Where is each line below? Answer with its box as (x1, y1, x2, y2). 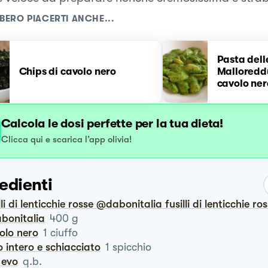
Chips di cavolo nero (19, 66, 117, 77)
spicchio (112, 241, 151, 253)
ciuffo (50, 227, 78, 239)
